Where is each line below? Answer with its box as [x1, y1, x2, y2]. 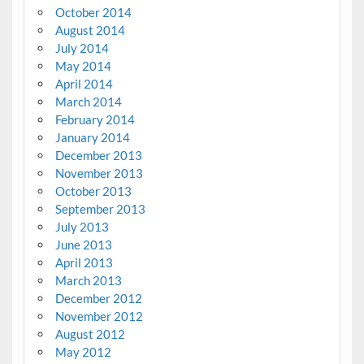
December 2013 [54, 148, 142, 163]
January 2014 [54, 130, 130, 145]
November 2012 [54, 309, 143, 324]
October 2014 [54, 5, 132, 20]
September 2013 [54, 201, 145, 217]
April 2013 [54, 255, 113, 271]
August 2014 [54, 23, 125, 38]
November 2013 [54, 166, 143, 181]
